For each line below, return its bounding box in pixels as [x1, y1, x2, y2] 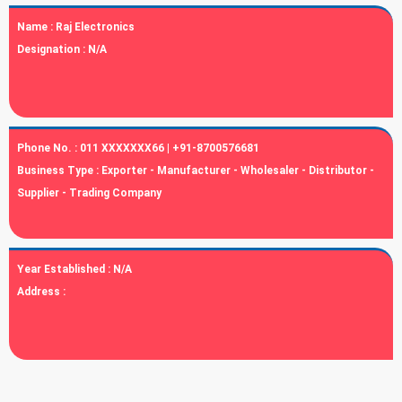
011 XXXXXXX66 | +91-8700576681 [80, 142, 259, 154]
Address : [17, 285, 66, 298]
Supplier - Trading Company [17, 187, 162, 199]
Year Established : [17, 263, 113, 275]
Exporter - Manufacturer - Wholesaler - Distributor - [101, 164, 374, 177]
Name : [17, 21, 56, 33]
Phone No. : [17, 142, 80, 154]
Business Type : [17, 164, 101, 177]
